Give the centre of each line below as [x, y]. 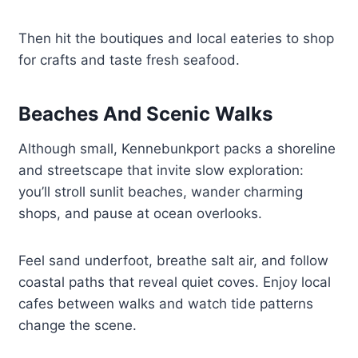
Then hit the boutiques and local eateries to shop [177, 39]
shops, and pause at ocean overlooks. [141, 214]
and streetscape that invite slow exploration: [161, 171]
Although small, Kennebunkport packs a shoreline [177, 149]
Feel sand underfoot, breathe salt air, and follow [174, 261]
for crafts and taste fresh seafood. [129, 60]
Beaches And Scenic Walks [146, 114]
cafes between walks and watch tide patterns [166, 304]
